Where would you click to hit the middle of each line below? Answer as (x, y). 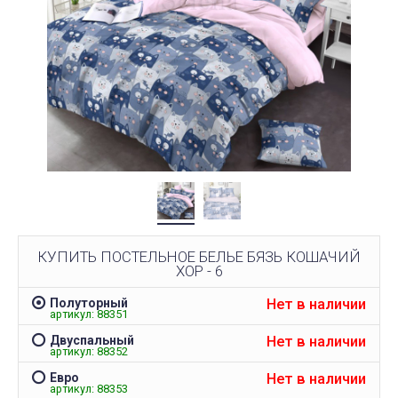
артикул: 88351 (89, 314)
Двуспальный (92, 340)
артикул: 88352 (89, 351)
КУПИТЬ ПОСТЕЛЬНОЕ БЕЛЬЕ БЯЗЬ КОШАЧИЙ (199, 256)
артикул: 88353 (89, 388)
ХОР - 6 (199, 271)
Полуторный (89, 302)
